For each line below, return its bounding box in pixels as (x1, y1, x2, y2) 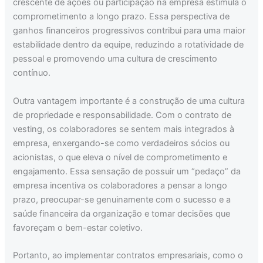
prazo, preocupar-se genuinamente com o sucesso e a (13, 194, 231, 205)
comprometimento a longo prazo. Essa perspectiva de (13, 11, 230, 22)
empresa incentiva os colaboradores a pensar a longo (13, 180, 228, 191)
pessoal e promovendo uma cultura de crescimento (13, 53, 218, 65)
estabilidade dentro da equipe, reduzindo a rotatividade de (13, 39, 244, 50)
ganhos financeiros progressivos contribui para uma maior (13, 25, 246, 36)
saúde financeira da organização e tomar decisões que (13, 208, 231, 219)
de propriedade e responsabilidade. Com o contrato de (13, 109, 232, 120)
